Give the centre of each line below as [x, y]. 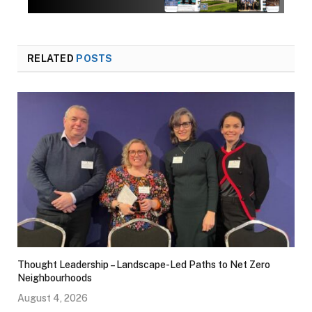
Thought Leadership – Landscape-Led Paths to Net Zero [144, 265]
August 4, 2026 [53, 298]
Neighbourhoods [55, 278]
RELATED [52, 58]
